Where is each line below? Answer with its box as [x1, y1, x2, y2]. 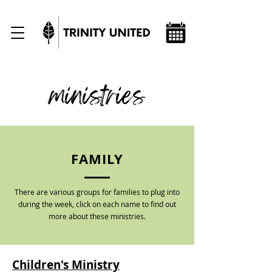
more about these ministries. [49, 211, 146, 221]
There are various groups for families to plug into [15, 187, 180, 197]
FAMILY [70, 149, 124, 168]
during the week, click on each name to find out [18, 199, 176, 209]
